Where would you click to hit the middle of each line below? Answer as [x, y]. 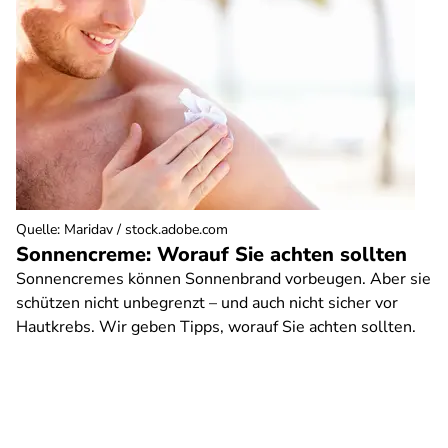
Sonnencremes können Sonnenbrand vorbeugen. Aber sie [223, 279]
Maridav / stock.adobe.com [146, 229]
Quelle [36, 229]
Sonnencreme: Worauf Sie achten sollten [211, 254]
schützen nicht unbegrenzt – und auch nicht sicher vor [207, 303]
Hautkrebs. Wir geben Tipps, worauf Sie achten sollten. [216, 327]
